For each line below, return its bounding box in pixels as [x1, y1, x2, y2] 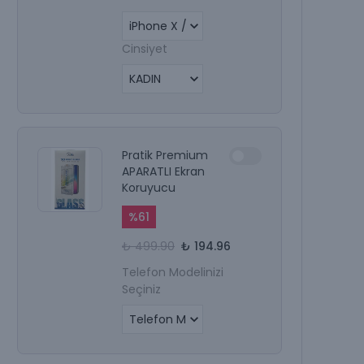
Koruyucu [122, 179, 175, 196]
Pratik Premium [122, 146, 208, 163]
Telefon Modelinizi [122, 263, 223, 280]
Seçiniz [122, 280, 161, 297]
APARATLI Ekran [122, 162, 205, 180]
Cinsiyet [122, 40, 167, 57]
